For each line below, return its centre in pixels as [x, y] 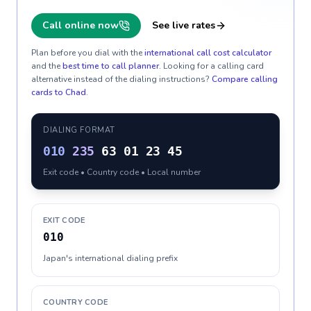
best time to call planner [111, 66]
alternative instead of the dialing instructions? [120, 79]
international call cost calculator [208, 53]
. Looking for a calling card [211, 66]
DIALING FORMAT [79, 130]
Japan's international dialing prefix [110, 258]
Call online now [81, 25]
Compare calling [245, 79]
